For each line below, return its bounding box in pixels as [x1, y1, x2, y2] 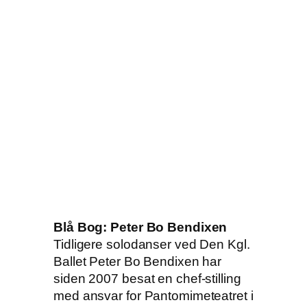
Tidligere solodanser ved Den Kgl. [53, 237, 250, 252]
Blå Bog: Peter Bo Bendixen [53, 220, 228, 235]
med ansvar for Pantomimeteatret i [53, 288, 254, 304]
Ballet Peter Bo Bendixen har [53, 254, 222, 269]
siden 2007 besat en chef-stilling [53, 271, 241, 286]
